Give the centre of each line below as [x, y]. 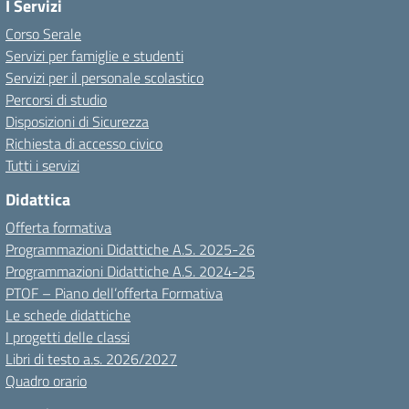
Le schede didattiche [68, 315]
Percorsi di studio [56, 99]
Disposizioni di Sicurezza [77, 121]
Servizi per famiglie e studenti [94, 55]
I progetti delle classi [68, 336]
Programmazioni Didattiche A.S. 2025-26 [130, 249]
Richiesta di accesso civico [84, 143]
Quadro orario [46, 380]
